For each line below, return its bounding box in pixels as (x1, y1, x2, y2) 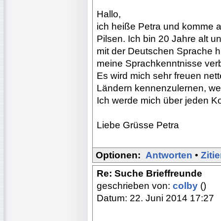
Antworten (146, 149, 192, 160)
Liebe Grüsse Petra (97, 119, 179, 130)
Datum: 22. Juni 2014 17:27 (97, 192, 214, 203)
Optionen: (96, 149, 141, 160)
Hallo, (97, 8, 121, 19)
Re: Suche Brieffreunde (97, 168, 202, 179)
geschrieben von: (97, 180, 173, 191)
